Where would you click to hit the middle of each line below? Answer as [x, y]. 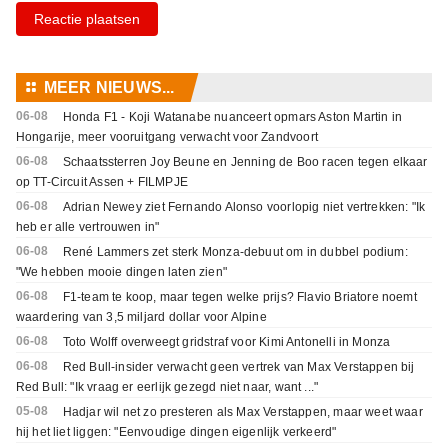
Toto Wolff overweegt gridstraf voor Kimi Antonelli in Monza [226, 342]
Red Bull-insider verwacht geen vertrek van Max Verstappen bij [238, 367]
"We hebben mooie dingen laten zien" [121, 272]
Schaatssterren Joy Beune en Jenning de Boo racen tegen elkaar [245, 162]
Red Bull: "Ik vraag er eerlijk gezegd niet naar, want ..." [167, 387]
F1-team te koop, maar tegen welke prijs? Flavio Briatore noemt [239, 297]
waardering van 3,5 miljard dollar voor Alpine [141, 317]
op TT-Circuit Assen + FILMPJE [101, 182]
